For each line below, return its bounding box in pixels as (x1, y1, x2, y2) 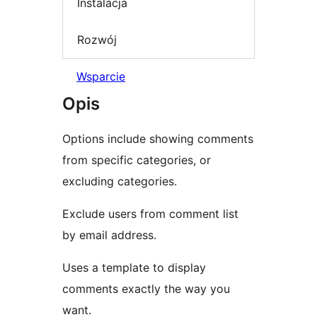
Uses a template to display (62, 260, 206, 275)
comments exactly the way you (62, 282, 230, 296)
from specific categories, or (62, 153, 211, 168)
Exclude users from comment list (62, 207, 238, 221)
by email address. (62, 228, 156, 243)
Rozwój (77, 32, 117, 47)
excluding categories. (62, 174, 177, 189)
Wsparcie (76, 69, 125, 84)
